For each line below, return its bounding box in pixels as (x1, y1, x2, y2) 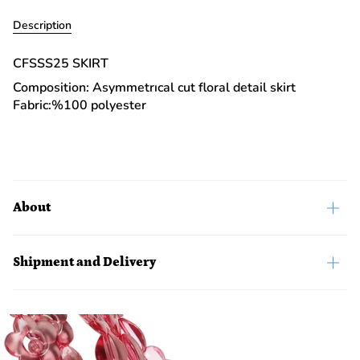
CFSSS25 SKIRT (13, 55, 108, 72)
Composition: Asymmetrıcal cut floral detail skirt (13, 79, 296, 96)
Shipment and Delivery (13, 255, 156, 269)
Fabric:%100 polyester (13, 96, 146, 114)
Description (13, 18, 72, 33)
